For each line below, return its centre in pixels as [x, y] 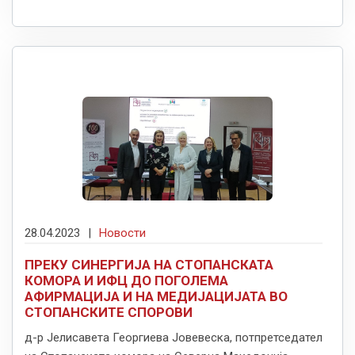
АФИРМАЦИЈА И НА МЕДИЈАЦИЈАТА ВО [156, 297]
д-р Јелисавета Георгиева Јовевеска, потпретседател [174, 338]
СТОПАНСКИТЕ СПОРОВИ [109, 313]
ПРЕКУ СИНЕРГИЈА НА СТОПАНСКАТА [149, 265]
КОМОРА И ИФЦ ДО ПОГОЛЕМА [126, 281]
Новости [122, 233]
